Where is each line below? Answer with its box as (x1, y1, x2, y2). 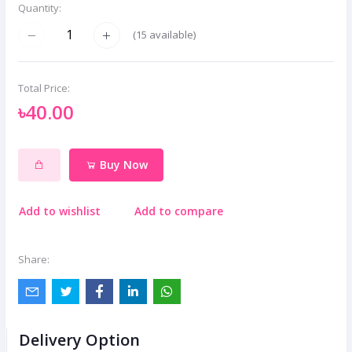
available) (147, 27, 196, 42)
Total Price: (18, 80, 70, 95)
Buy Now (96, 157, 148, 173)
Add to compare (134, 203, 224, 218)
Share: (18, 252, 49, 267)
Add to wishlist (19, 203, 101, 218)
